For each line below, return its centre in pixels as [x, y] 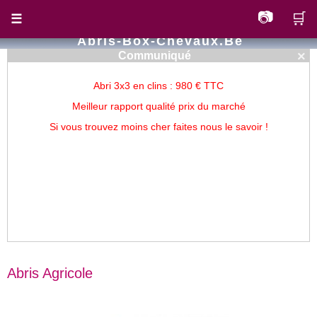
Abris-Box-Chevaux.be [160, 41]
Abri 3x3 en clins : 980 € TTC [158, 86]
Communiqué [154, 56]
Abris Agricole [50, 273]
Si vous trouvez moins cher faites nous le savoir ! [158, 127]
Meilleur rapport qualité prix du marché [158, 106]
